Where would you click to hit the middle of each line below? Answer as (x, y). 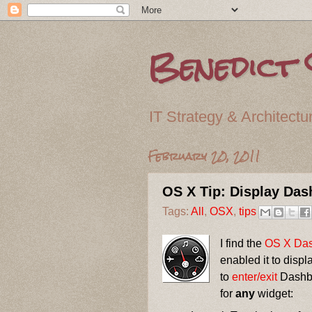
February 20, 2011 (204, 156)
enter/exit (255, 277)
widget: (274, 294)
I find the (243, 243)
